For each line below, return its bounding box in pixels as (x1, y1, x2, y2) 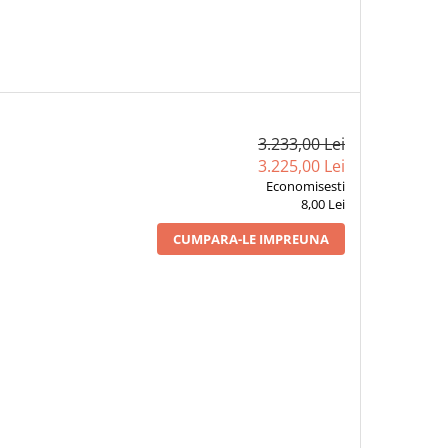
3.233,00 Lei (257, 132, 345, 155)
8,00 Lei (300, 194, 345, 213)
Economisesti (265, 176, 345, 195)
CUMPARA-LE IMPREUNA (172, 229, 329, 248)
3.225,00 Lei (257, 154, 345, 177)
